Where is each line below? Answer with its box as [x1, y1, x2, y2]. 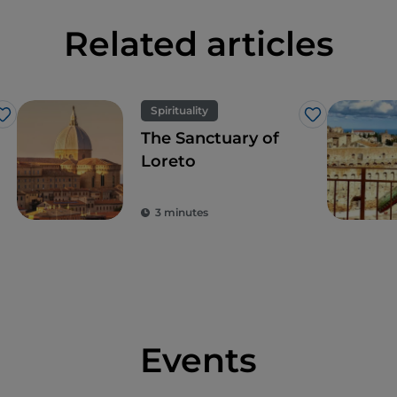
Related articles [63, 23, 334, 66]
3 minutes [155, 206, 208, 220]
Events [140, 339, 257, 382]
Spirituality [151, 104, 208, 118]
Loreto [141, 152, 196, 172]
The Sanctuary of [141, 128, 279, 149]
